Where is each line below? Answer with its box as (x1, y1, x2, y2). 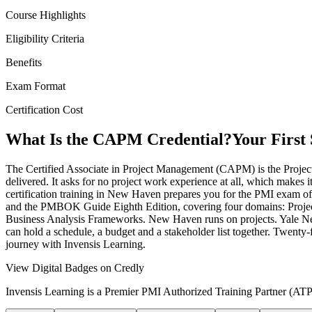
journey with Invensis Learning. (6, 237, 146, 250)
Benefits (6, 56, 42, 69)
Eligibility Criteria (6, 33, 84, 45)
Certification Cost (6, 104, 83, 116)
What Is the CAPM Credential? (6, 130, 232, 149)
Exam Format (6, 80, 65, 93)
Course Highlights (6, 9, 86, 22)
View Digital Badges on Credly (6, 261, 144, 274)
